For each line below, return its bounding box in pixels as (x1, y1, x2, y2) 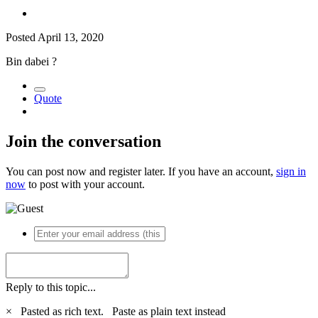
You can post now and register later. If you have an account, (6, 165, 276, 177)
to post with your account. (26, 177, 145, 190)
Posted (6, 31, 38, 44)
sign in (276, 165, 306, 177)
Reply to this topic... (6, 280, 96, 293)
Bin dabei (6, 55, 52, 68)
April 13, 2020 (38, 31, 104, 44)
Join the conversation (6, 132, 161, 150)
